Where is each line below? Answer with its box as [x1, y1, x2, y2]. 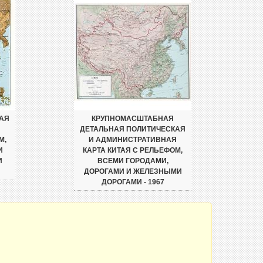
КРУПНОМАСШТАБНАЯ [92, 114, 174, 123]
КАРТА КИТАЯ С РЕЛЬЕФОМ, [83, 146, 183, 154]
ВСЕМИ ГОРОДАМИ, [97, 157, 168, 165]
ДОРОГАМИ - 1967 [101, 178, 164, 186]
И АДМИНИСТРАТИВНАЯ [89, 136, 177, 144]
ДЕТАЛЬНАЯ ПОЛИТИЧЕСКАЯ [80, 125, 186, 133]
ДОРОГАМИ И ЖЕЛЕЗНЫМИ [83, 167, 182, 176]
